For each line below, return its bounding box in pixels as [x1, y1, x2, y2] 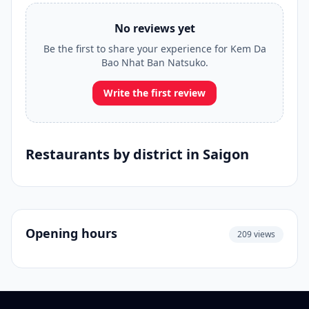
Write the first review [103, 86, 206, 99]
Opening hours [26, 225, 117, 241]
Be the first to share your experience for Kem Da [43, 42, 266, 55]
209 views [237, 228, 275, 240]
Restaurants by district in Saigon [26, 145, 249, 163]
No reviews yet [114, 21, 195, 36]
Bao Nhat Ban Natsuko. [101, 56, 208, 69]
